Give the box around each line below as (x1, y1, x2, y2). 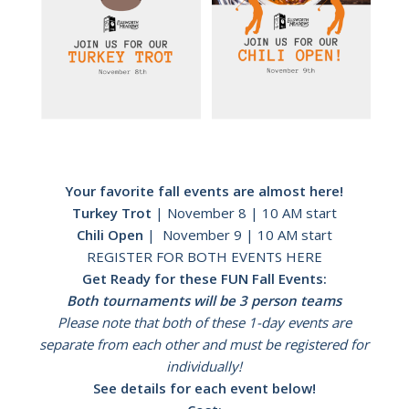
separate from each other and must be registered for (39, 334, 370, 353)
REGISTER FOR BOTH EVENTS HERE (86, 246, 322, 266)
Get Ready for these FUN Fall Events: (81, 268, 327, 288)
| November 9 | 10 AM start (142, 225, 332, 244)
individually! (166, 356, 243, 375)
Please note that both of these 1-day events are (57, 312, 351, 331)
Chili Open (76, 225, 143, 244)
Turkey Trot (71, 203, 152, 222)
